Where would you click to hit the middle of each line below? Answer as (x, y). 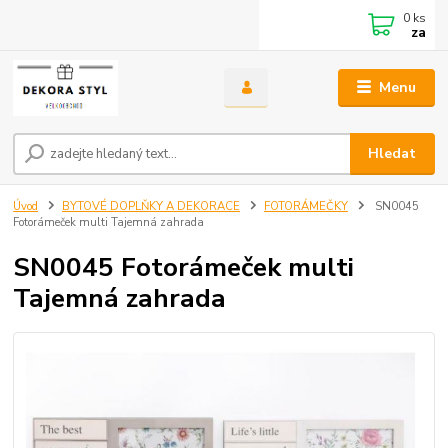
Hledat (392, 154)
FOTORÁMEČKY (305, 207)
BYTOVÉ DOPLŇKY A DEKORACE (151, 207)
